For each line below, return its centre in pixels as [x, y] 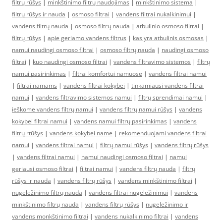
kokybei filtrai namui [40, 121]
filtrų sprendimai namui [170, 97]
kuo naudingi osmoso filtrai [70, 62]
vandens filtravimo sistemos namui [84, 97]
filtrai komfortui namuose [107, 74]
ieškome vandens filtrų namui [53, 109]
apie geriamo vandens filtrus [87, 38]
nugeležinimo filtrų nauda [47, 193]
